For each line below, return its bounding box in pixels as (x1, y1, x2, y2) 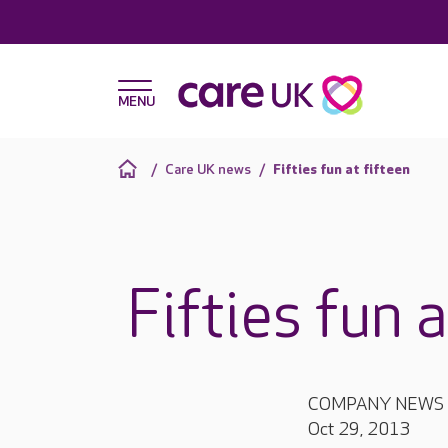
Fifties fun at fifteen (273, 161, 410, 178)
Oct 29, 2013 (308, 419, 411, 440)
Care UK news (165, 161, 251, 178)
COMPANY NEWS (308, 394, 444, 415)
